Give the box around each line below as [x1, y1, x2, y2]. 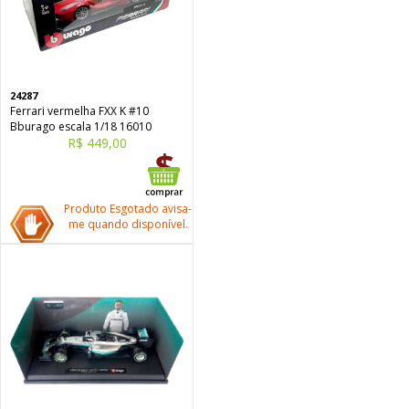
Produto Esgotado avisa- [64, 201, 192, 216]
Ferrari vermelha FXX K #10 [10, 103, 149, 119]
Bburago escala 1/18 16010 [10, 119, 152, 134]
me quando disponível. [68, 216, 188, 232]
